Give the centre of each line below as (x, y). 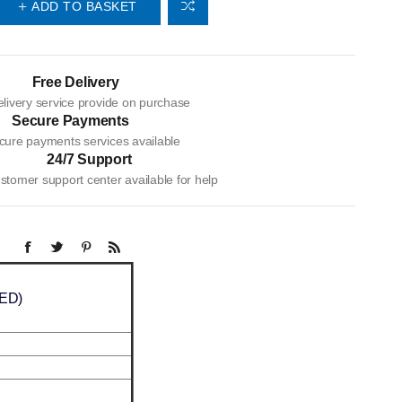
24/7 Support (89, 160)
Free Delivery (75, 83)
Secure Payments (70, 121)
